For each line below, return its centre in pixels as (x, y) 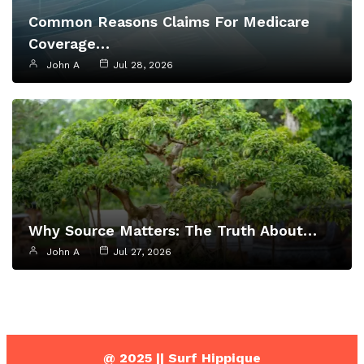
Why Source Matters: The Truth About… (173, 231)
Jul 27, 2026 (142, 252)
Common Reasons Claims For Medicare (169, 22)
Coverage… (69, 44)
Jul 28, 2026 (143, 65)
